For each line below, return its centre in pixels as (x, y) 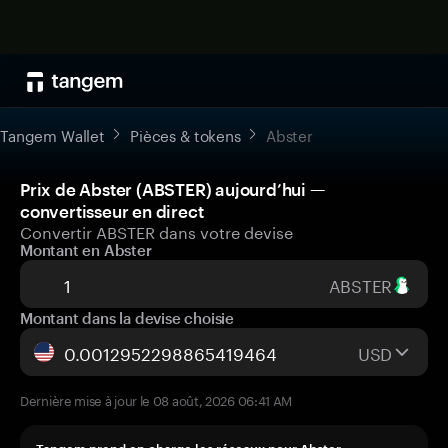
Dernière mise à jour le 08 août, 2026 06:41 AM (156, 399)
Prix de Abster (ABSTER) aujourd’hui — (173, 189)
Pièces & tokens (185, 134)
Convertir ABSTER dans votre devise (156, 230)
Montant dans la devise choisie (127, 318)
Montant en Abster (86, 250)
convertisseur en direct (112, 211)
